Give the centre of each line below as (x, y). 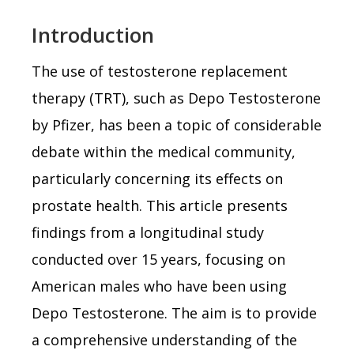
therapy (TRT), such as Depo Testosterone (176, 98)
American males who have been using (159, 286)
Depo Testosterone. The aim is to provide (174, 313)
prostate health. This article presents (160, 205)
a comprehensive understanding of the (164, 339)
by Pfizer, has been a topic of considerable (177, 124)
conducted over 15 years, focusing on (158, 259)
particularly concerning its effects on (157, 178)
